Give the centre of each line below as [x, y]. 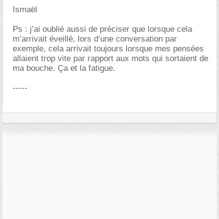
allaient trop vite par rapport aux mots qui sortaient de [110, 58]
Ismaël [25, 10]
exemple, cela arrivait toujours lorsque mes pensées [108, 49]
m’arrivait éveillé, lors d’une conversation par [95, 39]
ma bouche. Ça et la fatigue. [64, 68]
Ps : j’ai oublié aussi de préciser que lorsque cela [102, 29]
